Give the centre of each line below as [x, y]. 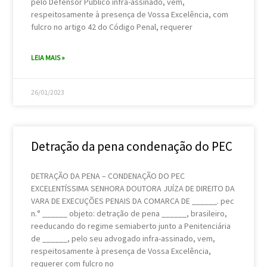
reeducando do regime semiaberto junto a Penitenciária [131, 226]
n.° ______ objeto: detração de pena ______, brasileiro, [129, 213]
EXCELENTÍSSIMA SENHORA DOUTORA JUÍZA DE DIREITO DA [133, 188]
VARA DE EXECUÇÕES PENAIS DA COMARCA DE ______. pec [133, 201]
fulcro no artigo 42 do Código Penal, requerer [112, 27]
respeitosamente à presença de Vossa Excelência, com [130, 14]
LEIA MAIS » [48, 57]
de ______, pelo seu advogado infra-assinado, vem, [123, 238]
